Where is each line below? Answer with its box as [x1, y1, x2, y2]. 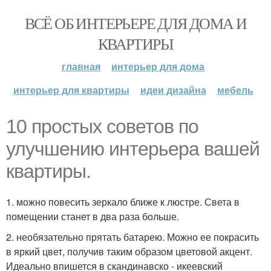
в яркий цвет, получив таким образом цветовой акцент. [6, 244, 252, 258]
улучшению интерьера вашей [6, 138, 260, 160]
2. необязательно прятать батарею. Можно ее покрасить [6, 230, 259, 244]
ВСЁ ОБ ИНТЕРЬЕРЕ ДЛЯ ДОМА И [24, 13, 247, 33]
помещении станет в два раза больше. [6, 209, 179, 223]
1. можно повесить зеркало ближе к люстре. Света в [6, 195, 240, 209]
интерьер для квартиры [13, 83, 129, 97]
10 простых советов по [6, 116, 198, 137]
